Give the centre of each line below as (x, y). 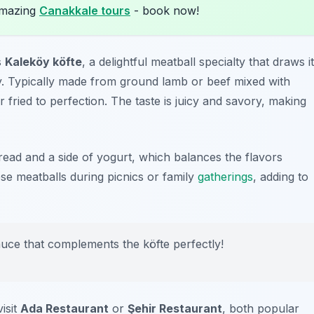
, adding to (281, 177)
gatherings (225, 177)
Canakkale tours (85, 11)
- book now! (165, 11)
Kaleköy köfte (43, 62)
